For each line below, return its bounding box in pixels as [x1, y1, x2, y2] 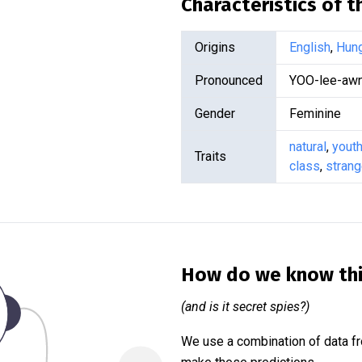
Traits [195, 149, 226, 164]
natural [289, 139, 326, 154]
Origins [195, 40, 235, 55]
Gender [195, 106, 235, 121]
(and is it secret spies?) [181, 299, 309, 314]
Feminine [289, 106, 341, 121]
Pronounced [195, 73, 263, 88]
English [289, 40, 330, 55]
